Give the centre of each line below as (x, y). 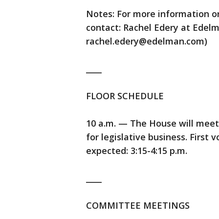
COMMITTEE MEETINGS (138, 205)
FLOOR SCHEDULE (125, 96)
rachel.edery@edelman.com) (147, 41)
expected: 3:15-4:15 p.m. (137, 151)
